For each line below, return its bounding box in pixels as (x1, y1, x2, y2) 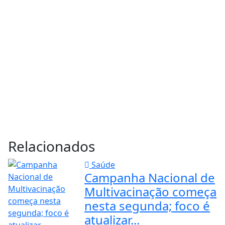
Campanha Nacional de (84, 169, 215, 186)
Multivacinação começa (84, 183, 216, 200)
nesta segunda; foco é (84, 197, 210, 214)
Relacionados (8, 136, 95, 156)
